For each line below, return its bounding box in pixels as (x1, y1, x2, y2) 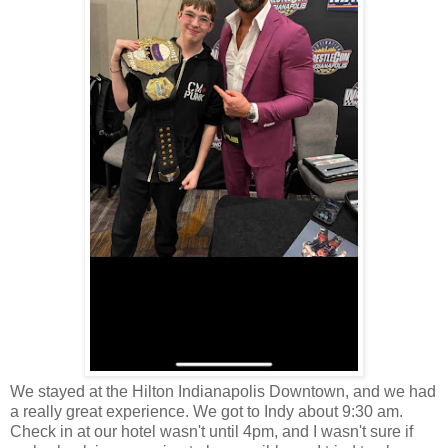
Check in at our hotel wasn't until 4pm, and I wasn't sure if (10, 422, 413, 440)
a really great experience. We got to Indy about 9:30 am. (10, 402, 403, 420)
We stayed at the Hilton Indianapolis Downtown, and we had (10, 382, 436, 400)
